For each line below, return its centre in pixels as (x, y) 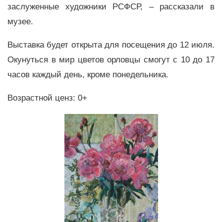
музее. (20, 22)
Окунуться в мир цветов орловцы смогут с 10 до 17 (111, 60)
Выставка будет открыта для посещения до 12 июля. (111, 45)
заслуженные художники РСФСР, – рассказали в (111, 7)
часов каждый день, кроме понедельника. (88, 75)
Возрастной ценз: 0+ (47, 98)
